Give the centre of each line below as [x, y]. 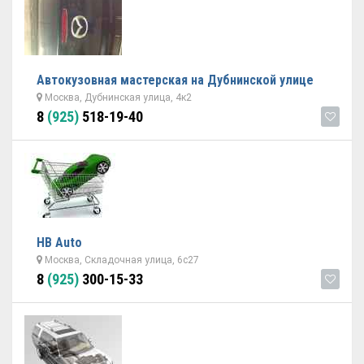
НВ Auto [59, 243]
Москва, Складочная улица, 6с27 [121, 260]
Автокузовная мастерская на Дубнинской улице [175, 80]
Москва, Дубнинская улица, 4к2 [117, 97]
